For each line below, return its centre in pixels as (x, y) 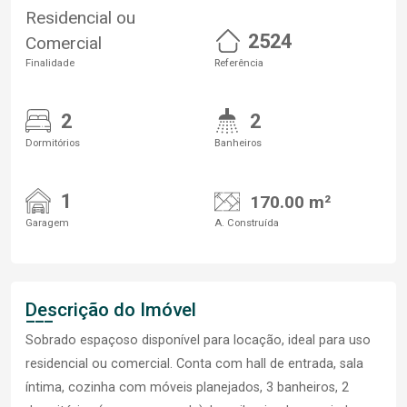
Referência (239, 64)
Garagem (47, 223)
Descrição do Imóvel (111, 310)
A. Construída (247, 223)
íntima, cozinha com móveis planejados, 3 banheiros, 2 (187, 388)
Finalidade (50, 64)
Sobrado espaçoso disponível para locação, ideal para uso (198, 341)
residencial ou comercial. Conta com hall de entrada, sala (194, 364)
